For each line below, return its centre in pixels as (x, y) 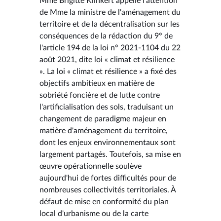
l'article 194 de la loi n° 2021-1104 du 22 (110, 48)
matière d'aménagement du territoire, (104, 130)
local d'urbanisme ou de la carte (94, 213)
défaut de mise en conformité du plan (104, 202)
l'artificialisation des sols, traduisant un (107, 107)
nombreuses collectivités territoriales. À (108, 190)
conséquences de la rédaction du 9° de (106, 36)
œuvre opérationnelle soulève (91, 166)
